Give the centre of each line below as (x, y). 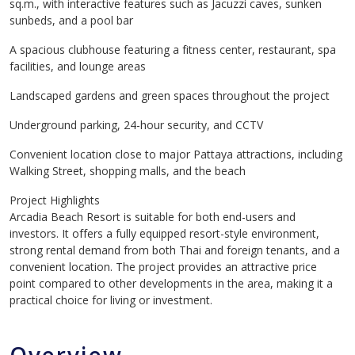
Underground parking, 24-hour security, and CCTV (136, 125)
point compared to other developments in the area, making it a (171, 283)
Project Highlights (55, 200)
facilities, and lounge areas (78, 66)
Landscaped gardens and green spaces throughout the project (170, 95)
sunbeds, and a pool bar (71, 20)
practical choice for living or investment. (111, 300)
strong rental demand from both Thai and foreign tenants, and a (175, 250)
